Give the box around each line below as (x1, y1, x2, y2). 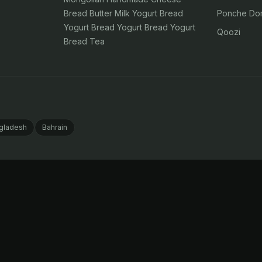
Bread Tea (63, 36, 105, 46)
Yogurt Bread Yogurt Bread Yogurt (63, 22, 195, 32)
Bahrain (42, 123, 67, 132)
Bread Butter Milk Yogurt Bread (63, 8, 183, 18)
